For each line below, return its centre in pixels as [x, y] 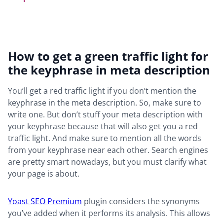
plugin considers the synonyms [141, 202]
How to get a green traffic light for [108, 56]
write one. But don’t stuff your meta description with [105, 115]
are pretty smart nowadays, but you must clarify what [107, 162]
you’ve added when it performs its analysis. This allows [109, 213]
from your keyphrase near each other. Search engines [108, 150]
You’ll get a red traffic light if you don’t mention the [102, 91]
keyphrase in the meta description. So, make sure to [105, 103]
